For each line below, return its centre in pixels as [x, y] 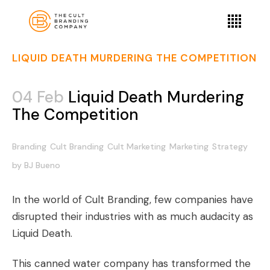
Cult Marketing [137, 146]
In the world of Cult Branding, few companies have [133, 199]
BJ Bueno [42, 165]
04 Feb [38, 97]
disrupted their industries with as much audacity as [133, 216]
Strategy [230, 146]
